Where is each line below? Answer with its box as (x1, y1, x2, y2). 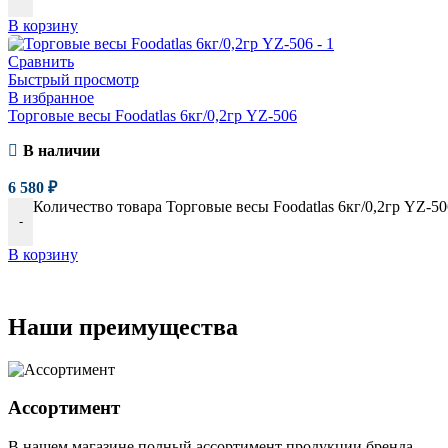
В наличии (22, 141, 100, 159)
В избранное (8, 88, 94, 106)
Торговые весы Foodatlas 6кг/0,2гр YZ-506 (8, 106, 297, 124)
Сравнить (8, 52, 74, 70)
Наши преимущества (8, 313, 238, 340)
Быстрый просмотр (8, 70, 139, 88)
